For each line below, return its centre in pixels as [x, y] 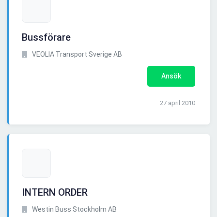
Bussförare [46, 38]
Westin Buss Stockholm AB [74, 209]
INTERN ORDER [55, 193]
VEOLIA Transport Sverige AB [76, 54]
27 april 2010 [178, 103]
